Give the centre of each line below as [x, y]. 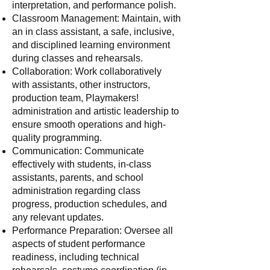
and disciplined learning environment [91, 45]
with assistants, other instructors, [81, 85]
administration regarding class [76, 191]
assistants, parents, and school [78, 177]
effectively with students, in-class [82, 164]
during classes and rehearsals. [77, 58]
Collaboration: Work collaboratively [87, 71]
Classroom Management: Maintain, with [96, 18]
